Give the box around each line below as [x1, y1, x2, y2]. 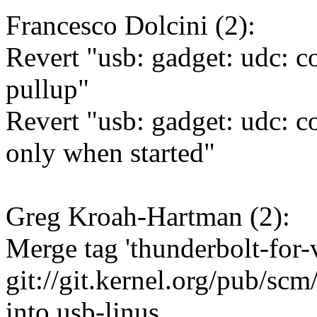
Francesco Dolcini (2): [6, 10, 255, 41]
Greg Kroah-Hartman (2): [6, 201, 290, 232]
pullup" [6, 74, 89, 105]
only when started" [6, 137, 215, 168]
